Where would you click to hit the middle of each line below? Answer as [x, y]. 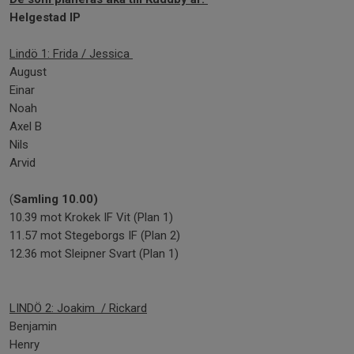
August [28, 72]
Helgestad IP [45, 17]
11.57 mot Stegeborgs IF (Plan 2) [96, 235]
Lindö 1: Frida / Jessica [71, 54]
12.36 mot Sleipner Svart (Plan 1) [96, 254]
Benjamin [33, 326]
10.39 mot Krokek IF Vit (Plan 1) [91, 217]
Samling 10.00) [57, 199]
